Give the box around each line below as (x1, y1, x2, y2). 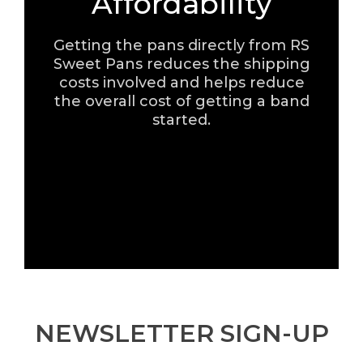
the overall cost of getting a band (53, 92, 310, 111)
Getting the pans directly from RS (53, 36, 310, 55)
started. (152, 111, 211, 130)
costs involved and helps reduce (58, 74, 305, 92)
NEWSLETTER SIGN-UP (34, 318, 329, 349)
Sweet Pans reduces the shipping (53, 55, 310, 74)
